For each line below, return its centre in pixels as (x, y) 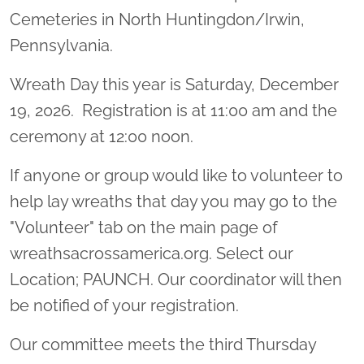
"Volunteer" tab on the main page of (144, 227)
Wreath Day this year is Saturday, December (174, 84)
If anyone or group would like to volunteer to (176, 175)
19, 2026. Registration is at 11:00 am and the (173, 110)
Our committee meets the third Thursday (163, 344)
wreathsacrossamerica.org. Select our (152, 253)
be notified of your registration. (126, 305)
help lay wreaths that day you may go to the (173, 201)
